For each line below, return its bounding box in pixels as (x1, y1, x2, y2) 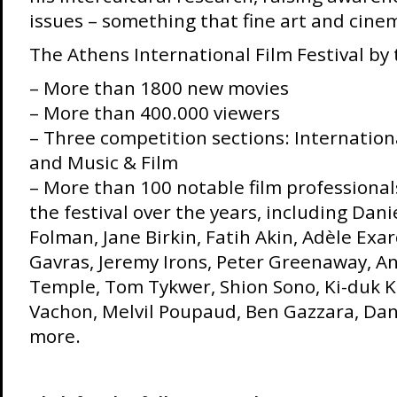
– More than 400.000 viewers (28, 100, 280, 125)
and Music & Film (28, 150, 178, 175)
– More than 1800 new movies (28, 75, 289, 100)
